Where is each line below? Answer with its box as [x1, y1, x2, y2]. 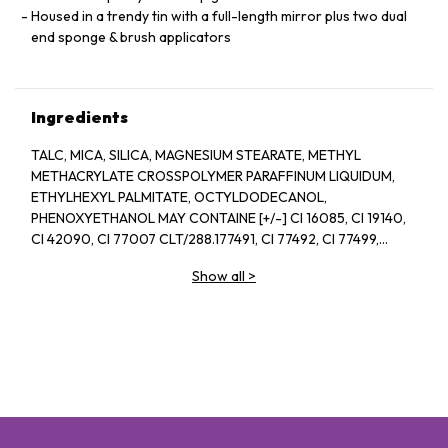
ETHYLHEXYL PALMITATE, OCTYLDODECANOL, [31, 188, 327, 206]
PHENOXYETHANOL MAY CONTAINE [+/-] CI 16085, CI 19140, [31, 209, 406, 227]
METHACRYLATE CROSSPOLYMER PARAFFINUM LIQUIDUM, [31, 167, 395, 185]
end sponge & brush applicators [31, 28, 231, 46]
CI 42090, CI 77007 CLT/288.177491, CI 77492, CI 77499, [31, 230, 379, 248]
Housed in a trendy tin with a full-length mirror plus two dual [31, 7, 407, 25]
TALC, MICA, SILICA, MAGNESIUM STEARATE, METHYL [31, 146, 361, 164]
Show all [192, 267, 245, 285]
